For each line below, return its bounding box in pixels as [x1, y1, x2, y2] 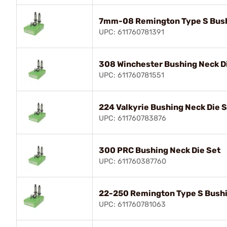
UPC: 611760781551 [99, 70, 164, 80]
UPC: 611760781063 [99, 200, 166, 209]
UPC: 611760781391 [99, 27, 164, 36]
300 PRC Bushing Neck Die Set [99, 145, 220, 155]
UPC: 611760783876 [99, 113, 166, 123]
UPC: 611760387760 [99, 157, 166, 166]
